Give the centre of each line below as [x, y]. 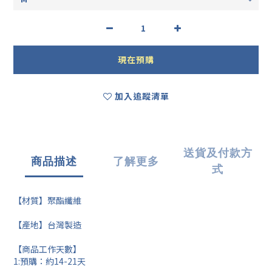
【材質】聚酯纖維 [47, 201]
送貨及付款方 [218, 153]
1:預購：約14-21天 [49, 261]
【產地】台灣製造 [47, 225]
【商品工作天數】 [47, 249]
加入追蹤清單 [142, 96]
